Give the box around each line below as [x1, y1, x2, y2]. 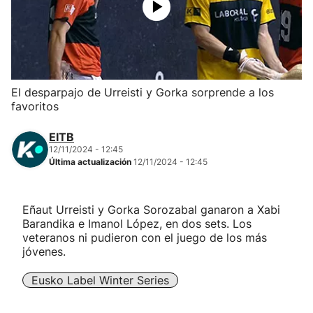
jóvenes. [22, 245, 66, 259]
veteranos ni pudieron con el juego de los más [22, 231, 267, 245]
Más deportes [11, 206, 87, 220]
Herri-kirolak [11, 14, 81, 28]
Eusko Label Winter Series [31, 273, 169, 287]
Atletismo [11, 131, 64, 145]
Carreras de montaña [11, 168, 128, 182]
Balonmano [11, 53, 73, 67]
